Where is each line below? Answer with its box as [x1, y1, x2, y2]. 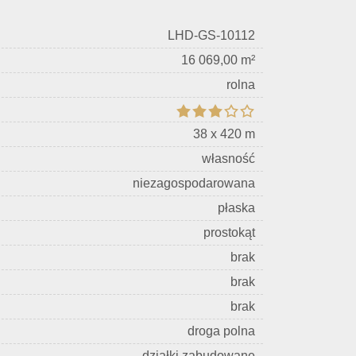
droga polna [188, 324, 255, 338]
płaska [218, 201, 255, 215]
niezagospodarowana [133, 176, 255, 190]
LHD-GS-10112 [168, 29, 255, 42]
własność [202, 152, 255, 165]
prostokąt [203, 226, 255, 239]
